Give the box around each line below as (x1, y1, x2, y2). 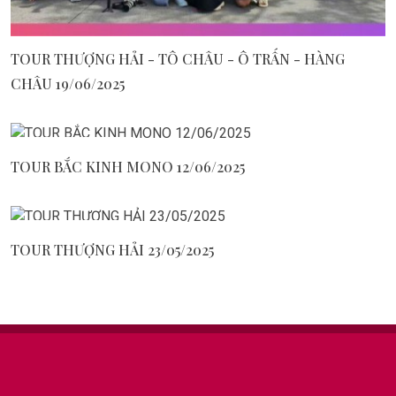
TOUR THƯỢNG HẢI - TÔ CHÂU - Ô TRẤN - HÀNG (11, 49, 345, 68)
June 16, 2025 (39, 145, 118, 160)
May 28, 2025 (39, 228, 113, 243)
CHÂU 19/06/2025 (11, 73, 125, 93)
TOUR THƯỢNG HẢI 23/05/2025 (11, 240, 214, 259)
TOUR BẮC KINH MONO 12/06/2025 (11, 156, 245, 176)
